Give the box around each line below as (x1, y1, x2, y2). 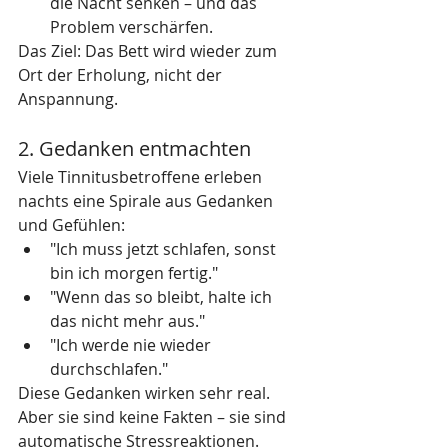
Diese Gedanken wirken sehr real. (18, 382, 274, 404)
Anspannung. (18, 88, 118, 110)
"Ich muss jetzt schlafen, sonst (50, 238, 280, 260)
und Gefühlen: (18, 214, 125, 236)
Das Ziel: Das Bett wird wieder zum (18, 40, 281, 62)
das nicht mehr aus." (50, 310, 205, 332)
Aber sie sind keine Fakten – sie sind (18, 406, 290, 428)
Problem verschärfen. (50, 16, 213, 38)
